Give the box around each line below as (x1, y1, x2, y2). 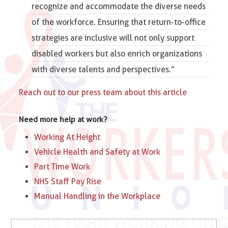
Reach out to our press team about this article (19, 87, 187, 97)
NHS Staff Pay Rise (34, 176, 102, 186)
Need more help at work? (19, 115, 108, 124)
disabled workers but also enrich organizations (32, 48, 203, 59)
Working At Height (34, 132, 101, 142)
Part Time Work (34, 161, 91, 172)
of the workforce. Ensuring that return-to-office (32, 17, 206, 27)
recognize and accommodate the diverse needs (32, 1, 206, 11)
